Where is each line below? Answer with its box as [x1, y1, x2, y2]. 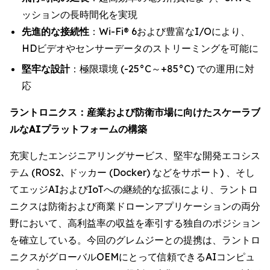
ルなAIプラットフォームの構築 [10, 123, 147, 136]
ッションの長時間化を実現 [22, 8, 137, 20]
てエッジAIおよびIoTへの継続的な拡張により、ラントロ [10, 183, 258, 196]
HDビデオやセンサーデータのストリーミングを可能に [22, 42, 259, 54]
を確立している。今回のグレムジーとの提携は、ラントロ [10, 234, 260, 246]
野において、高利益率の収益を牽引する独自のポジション [10, 217, 260, 230]
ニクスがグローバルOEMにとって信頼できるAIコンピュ [10, 251, 255, 263]
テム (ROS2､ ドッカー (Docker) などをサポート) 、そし [10, 166, 255, 179]
